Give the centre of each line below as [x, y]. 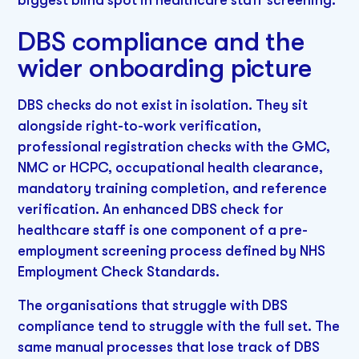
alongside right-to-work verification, [140, 126]
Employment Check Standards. [119, 272]
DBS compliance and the [161, 42]
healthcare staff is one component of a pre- [163, 230]
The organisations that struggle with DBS [153, 305]
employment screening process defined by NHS [172, 251]
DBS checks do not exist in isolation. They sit [163, 105]
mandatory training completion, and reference [173, 189]
